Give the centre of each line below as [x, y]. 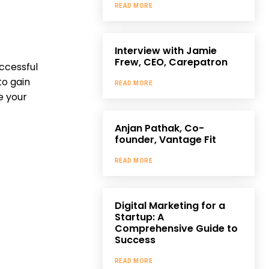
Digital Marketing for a [170, 205]
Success [135, 240]
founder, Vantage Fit [165, 139]
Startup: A [139, 217]
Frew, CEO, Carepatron [171, 62]
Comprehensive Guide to [176, 228]
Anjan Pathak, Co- [159, 128]
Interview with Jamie [165, 50]
